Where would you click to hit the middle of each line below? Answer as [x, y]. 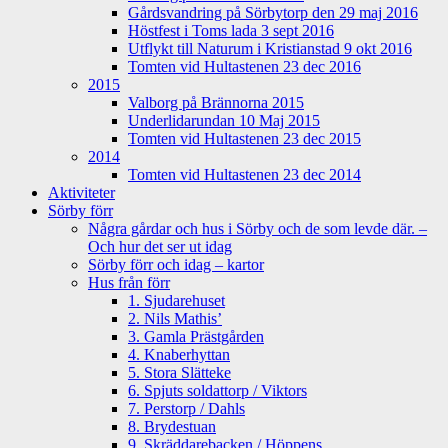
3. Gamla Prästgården [196, 337]
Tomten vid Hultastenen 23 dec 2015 [244, 139]
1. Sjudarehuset [176, 301]
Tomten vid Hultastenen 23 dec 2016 [244, 67]
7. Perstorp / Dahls [186, 409]
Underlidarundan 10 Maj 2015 [224, 121]
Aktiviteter [81, 193]
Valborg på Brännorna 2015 [216, 103]
